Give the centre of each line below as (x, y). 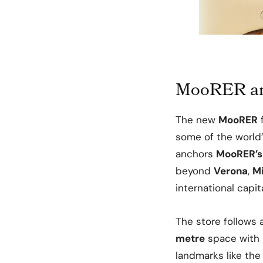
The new (197, 119)
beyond (195, 171)
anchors (196, 154)
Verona (231, 171)
